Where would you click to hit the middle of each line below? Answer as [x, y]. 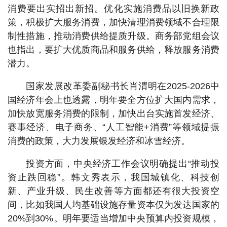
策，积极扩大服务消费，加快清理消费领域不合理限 [113, 22]
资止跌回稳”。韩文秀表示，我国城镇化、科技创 [113, 177]
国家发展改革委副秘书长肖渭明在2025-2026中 [123, 86]
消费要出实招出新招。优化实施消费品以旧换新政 [113, 9]
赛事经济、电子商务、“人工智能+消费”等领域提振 [113, 127]
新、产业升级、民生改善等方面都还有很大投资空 [113, 191]
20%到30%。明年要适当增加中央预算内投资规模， [113, 218]
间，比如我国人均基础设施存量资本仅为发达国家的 [113, 205]
